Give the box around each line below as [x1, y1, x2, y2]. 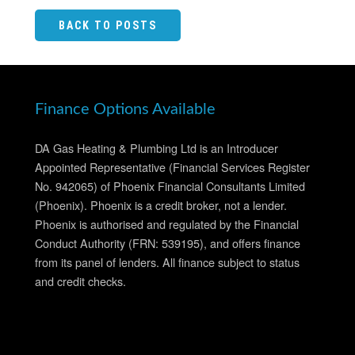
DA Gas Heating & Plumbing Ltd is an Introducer [35, 139, 278, 156]
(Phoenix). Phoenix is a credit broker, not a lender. [35, 197, 287, 213]
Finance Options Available [35, 101, 216, 117]
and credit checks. [35, 273, 126, 289]
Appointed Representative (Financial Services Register [35, 158, 310, 175]
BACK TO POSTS [59, 19, 157, 32]
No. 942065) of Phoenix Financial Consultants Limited [35, 177, 305, 194]
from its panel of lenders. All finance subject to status [35, 254, 300, 270]
